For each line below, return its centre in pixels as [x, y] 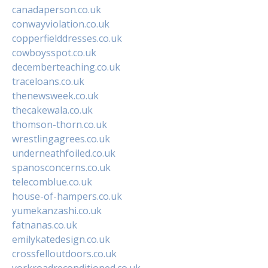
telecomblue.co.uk [52, 182]
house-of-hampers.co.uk [67, 196]
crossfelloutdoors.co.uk [64, 253]
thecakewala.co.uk [52, 110]
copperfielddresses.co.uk [67, 38]
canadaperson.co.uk [57, 9]
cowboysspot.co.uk [54, 52]
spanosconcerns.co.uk [61, 167]
